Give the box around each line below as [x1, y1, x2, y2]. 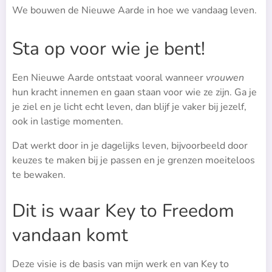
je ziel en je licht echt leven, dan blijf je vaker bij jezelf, [12, 100, 246, 114]
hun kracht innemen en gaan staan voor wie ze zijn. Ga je [12, 86, 257, 100]
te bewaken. [12, 168, 66, 182]
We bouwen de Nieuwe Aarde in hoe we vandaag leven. [12, 4, 257, 18]
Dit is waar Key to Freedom [12, 199, 234, 224]
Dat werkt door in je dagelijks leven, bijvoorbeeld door [12, 139, 248, 153]
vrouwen [206, 71, 244, 85]
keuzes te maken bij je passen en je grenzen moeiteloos [12, 154, 255, 168]
